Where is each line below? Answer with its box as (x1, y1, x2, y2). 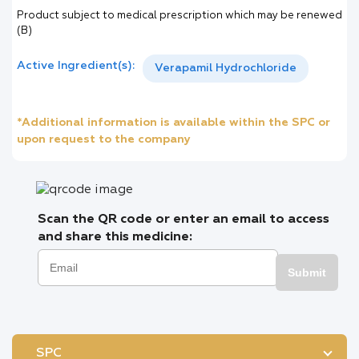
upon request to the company (17, 134, 191, 145)
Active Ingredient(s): (17, 60, 135, 71)
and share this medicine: (38, 231, 192, 244)
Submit (288, 266, 326, 279)
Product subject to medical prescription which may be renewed (17, 10, 342, 21)
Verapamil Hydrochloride (155, 63, 296, 74)
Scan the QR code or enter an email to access (38, 213, 329, 226)
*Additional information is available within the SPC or (17, 117, 330, 128)
